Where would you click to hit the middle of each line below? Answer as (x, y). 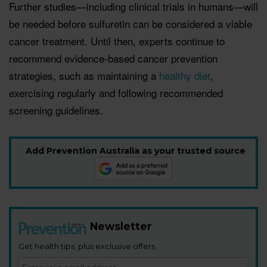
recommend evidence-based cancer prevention (113, 58)
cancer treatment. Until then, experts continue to (117, 41)
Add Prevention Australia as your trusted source (135, 150)
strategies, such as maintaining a (84, 75)
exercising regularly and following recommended (116, 92)
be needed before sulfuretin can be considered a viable (131, 23)
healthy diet (185, 75)
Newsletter (121, 226)
